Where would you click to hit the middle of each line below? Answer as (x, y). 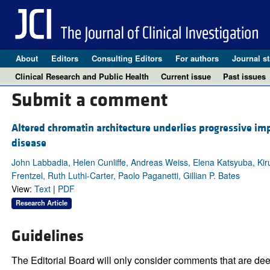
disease (29, 143)
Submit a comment (89, 101)
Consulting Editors (127, 58)
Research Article (41, 203)
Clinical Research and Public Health (82, 76)
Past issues (244, 76)
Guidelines (47, 237)
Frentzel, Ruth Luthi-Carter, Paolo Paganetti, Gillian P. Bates (125, 176)
